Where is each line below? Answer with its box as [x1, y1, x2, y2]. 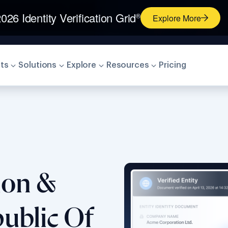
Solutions [18, 61, 57, 69]
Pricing [159, 61, 186, 69]
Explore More [152, 12, 201, 24]
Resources [106, 61, 149, 69]
